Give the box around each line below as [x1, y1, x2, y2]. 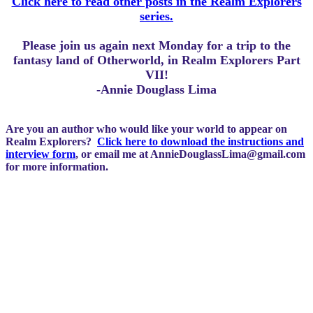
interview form [6, 148, 75, 160]
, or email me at [75, 148, 150, 160]
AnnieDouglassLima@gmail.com [150, 148, 305, 160]
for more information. [6, 161, 108, 173]
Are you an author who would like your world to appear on [6, 123, 287, 135]
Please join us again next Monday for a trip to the [22, 38, 291, 52]
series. [140, 9, 173, 23]
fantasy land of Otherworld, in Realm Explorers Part [13, 53, 300, 67]
